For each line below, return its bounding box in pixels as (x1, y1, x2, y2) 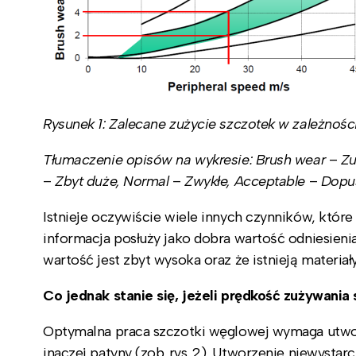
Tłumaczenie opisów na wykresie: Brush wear (43, 150, 329, 168)
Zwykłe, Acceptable (184, 172, 309, 190)
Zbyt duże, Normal (55, 172, 173, 190)
